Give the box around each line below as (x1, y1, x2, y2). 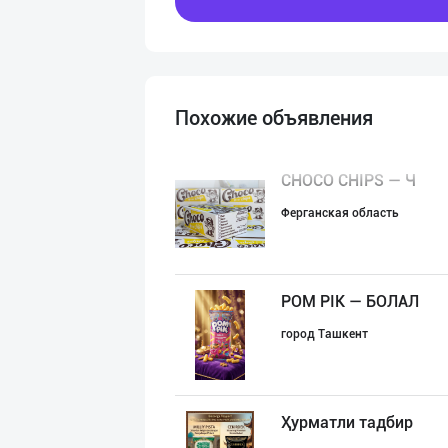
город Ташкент (281, 327, 368, 341)
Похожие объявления (175, 106, 373, 130)
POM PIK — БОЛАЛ (281, 292, 419, 311)
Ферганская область (281, 206, 399, 220)
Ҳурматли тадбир (281, 413, 413, 432)
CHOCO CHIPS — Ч (281, 171, 416, 190)
